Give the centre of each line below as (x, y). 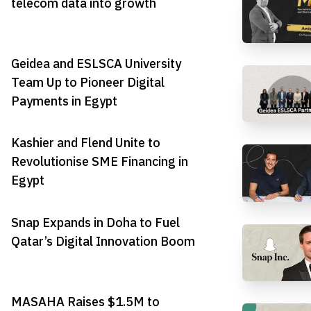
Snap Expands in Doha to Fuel (95, 222)
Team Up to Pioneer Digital (88, 83)
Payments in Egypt (64, 101)
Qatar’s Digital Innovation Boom (103, 241)
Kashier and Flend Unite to (86, 143)
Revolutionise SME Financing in (100, 162)
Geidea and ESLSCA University (96, 64)
